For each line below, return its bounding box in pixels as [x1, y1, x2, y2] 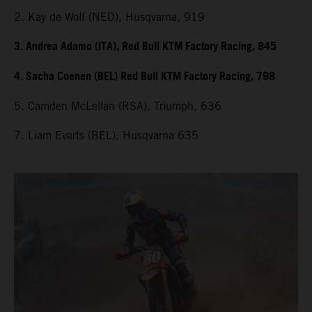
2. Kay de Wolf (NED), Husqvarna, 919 [14, 10, 205, 24]
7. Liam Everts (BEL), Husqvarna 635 [14, 129, 198, 143]
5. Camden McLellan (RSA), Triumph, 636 [14, 100, 221, 114]
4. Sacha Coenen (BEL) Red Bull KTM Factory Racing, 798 [14, 66, 275, 88]
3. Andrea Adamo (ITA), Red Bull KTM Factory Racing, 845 [14, 36, 276, 58]
